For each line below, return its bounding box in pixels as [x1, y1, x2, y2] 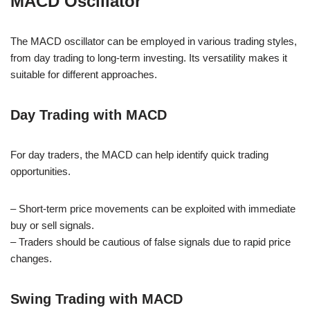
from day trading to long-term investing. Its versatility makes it [10, 51, 287, 64]
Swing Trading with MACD [10, 291, 183, 307]
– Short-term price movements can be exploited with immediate [10, 202, 295, 215]
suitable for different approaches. [10, 68, 157, 80]
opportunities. [10, 165, 71, 177]
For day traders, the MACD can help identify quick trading [10, 148, 268, 161]
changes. [10, 252, 52, 264]
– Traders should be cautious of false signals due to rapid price [10, 235, 291, 248]
